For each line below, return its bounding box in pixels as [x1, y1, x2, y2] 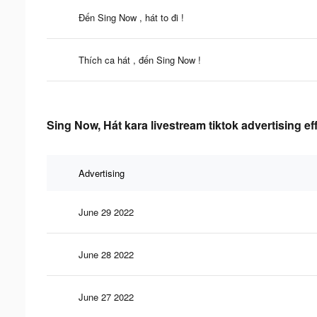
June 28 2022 [79, 247, 134, 261]
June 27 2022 [79, 289, 134, 304]
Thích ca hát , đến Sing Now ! [79, 52, 201, 67]
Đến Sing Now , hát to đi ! [79, 10, 184, 24]
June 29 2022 [79, 204, 134, 219]
